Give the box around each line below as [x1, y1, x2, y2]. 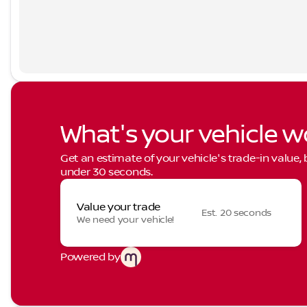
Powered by [60, 251, 121, 264]
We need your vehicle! [77, 214, 175, 225]
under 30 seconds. [60, 166, 153, 178]
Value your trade [77, 200, 160, 213]
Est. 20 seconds [201, 207, 271, 219]
